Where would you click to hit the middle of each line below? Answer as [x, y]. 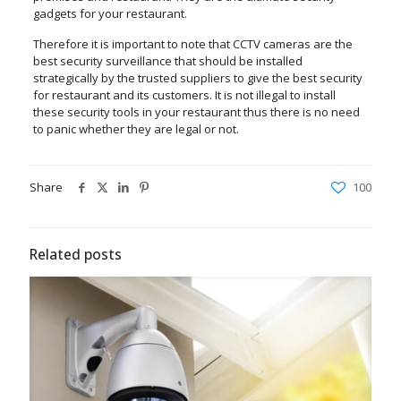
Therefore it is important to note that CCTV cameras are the [192, 44]
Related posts [76, 255]
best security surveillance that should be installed [167, 61]
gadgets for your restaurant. [110, 14]
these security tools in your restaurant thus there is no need [196, 112]
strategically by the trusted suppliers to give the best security [197, 78]
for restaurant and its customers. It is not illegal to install [184, 95]
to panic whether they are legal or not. [136, 129]
